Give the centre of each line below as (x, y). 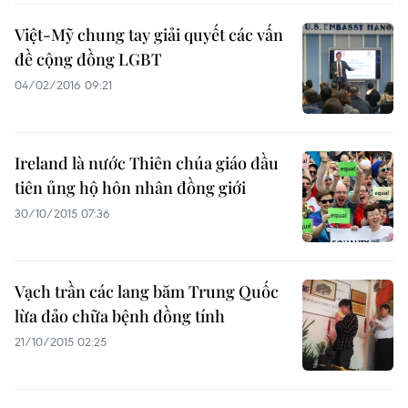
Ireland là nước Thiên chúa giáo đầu (147, 163)
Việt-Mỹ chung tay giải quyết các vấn (149, 35)
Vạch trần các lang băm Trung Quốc (147, 291)
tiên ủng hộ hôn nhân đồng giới (130, 188)
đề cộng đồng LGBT (88, 59)
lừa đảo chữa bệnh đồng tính (120, 316)
